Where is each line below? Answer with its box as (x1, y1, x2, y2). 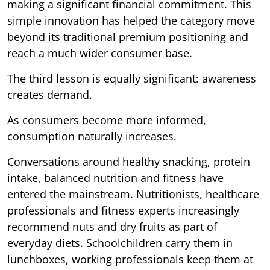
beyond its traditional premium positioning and (7, 29, 248, 44)
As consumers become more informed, (7, 112, 206, 127)
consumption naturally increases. (7, 128, 177, 143)
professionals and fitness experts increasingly (7, 202, 239, 218)
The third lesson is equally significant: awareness (7, 71, 256, 86)
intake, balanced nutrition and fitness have (7, 170, 224, 185)
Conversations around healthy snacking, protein (7, 154, 250, 169)
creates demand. (7, 87, 92, 102)
